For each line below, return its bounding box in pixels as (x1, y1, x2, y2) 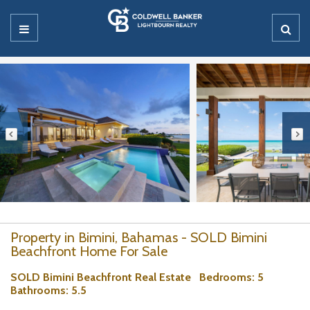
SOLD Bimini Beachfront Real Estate (10, 271, 199, 284)
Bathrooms (10, 284, 66, 297)
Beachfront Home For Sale (10, 243, 167, 259)
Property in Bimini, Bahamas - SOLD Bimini (10, 229, 267, 246)
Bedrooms (199, 271, 252, 284)
